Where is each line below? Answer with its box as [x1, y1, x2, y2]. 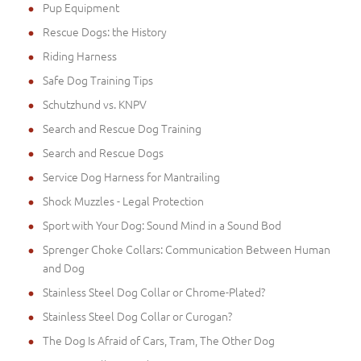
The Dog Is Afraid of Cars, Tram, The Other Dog [43, 331, 275, 348]
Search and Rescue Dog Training [43, 119, 201, 136]
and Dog [43, 259, 85, 276]
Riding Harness [43, 47, 117, 64]
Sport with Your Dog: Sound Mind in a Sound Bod [43, 216, 281, 233]
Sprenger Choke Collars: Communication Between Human [43, 240, 330, 257]
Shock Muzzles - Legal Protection [43, 192, 204, 209]
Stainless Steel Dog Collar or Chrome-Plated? [43, 283, 265, 300]
